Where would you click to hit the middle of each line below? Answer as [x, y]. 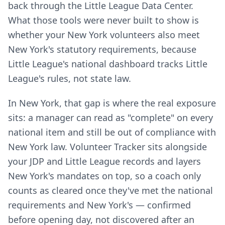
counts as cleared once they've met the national [110, 190]
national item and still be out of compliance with [112, 132]
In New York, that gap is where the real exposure [112, 103]
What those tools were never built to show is [103, 20]
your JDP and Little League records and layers [104, 161]
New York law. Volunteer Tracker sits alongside [107, 147]
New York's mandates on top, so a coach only [104, 176]
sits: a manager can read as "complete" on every [110, 118]
